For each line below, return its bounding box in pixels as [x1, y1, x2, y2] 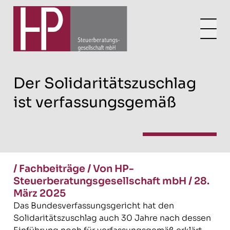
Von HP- [92, 162, 134, 175]
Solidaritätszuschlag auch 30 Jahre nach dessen [13, 213, 211, 223]
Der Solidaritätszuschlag [13, 74, 196, 92]
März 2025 [13, 187, 66, 200]
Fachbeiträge [18, 162, 85, 175]
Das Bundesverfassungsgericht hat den [13, 200, 174, 211]
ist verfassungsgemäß [13, 93, 176, 111]
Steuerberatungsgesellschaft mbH [13, 175, 188, 187]
